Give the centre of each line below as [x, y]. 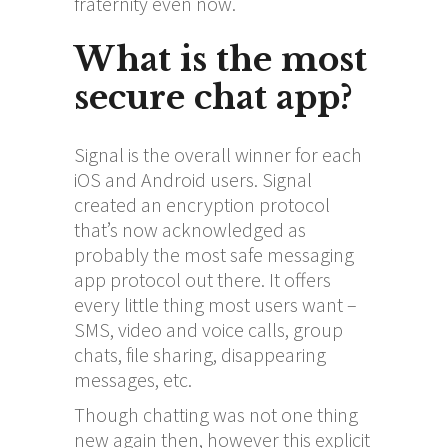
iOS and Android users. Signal [193, 179]
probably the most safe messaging [214, 254]
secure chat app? [213, 97]
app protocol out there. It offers [202, 279]
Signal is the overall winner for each [218, 154]
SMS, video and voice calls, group [208, 329]
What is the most [220, 59]
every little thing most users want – [215, 304]
